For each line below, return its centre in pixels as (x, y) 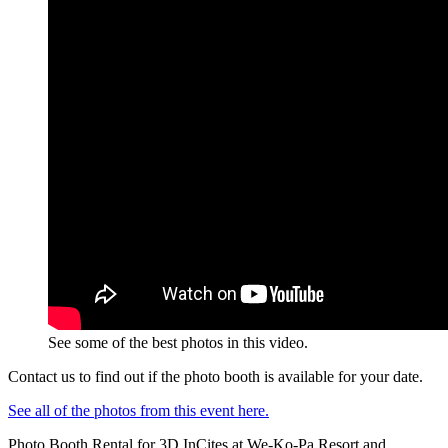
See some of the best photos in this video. (178, 342)
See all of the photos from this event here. (138, 410)
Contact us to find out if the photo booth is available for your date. (215, 376)
